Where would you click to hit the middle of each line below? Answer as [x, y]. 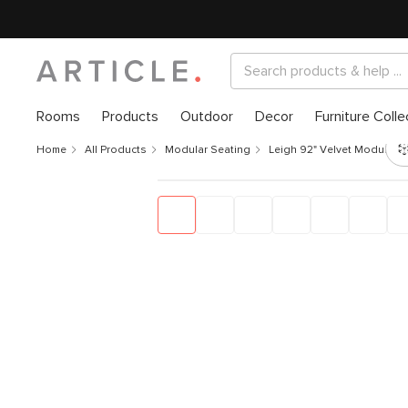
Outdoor [207, 117]
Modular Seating [208, 150]
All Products [116, 150]
